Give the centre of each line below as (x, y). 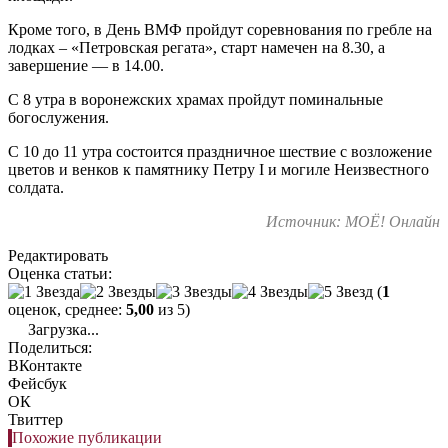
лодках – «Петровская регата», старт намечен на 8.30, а (196, 47)
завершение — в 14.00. (86, 65)
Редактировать (58, 255)
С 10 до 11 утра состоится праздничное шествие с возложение (220, 151)
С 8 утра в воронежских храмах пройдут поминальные (195, 99)
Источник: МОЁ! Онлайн (353, 221)
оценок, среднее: (67, 309)
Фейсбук (37, 383)
